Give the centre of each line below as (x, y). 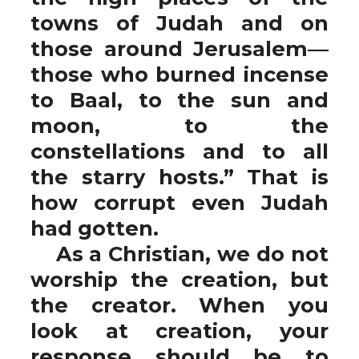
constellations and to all (179, 151)
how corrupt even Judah (179, 202)
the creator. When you (179, 305)
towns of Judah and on (179, 23)
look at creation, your (179, 331)
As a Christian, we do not (179, 254)
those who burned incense (179, 74)
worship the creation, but (179, 279)
